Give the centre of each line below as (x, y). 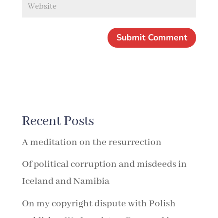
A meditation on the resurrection (91, 142)
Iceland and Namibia (65, 182)
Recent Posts (58, 121)
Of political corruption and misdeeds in (104, 164)
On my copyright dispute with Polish (99, 203)
